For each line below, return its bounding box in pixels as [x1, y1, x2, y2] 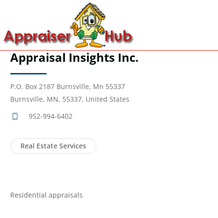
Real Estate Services [20, 141, 86, 150]
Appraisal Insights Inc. [10, 49, 139, 65]
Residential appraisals [10, 190, 83, 200]
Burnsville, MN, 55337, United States [10, 94, 129, 104]
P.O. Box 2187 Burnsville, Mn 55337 [10, 82, 125, 91]
